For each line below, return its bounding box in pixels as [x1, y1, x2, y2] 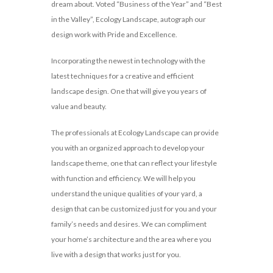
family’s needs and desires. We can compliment [51, 219, 207, 229]
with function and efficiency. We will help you [51, 174, 196, 183]
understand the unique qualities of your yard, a [51, 189, 202, 199]
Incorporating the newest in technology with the [51, 56, 205, 66]
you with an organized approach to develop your [51, 143, 205, 153]
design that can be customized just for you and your [51, 204, 217, 214]
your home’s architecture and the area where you [51, 235, 211, 244]
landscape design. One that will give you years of [51, 87, 207, 96]
